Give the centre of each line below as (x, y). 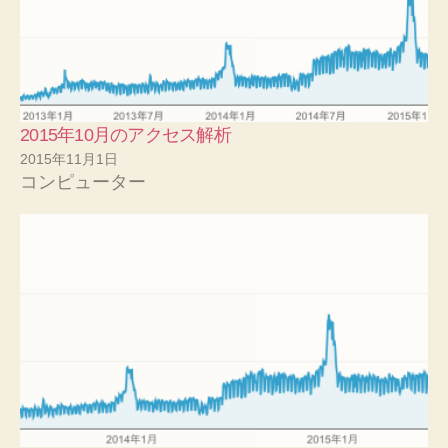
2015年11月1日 (69, 158)
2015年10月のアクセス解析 (125, 134)
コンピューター (83, 181)
